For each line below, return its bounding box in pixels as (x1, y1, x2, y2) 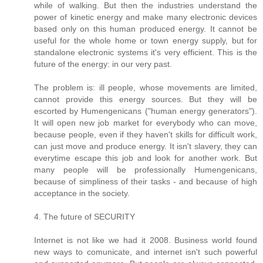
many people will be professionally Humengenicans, (34, 164, 257, 174)
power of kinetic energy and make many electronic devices (34, 12, 257, 22)
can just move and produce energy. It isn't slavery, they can (34, 141, 257, 151)
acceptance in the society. (34, 188, 130, 198)
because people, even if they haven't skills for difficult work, (34, 129, 257, 139)
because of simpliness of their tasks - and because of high (34, 176, 257, 186)
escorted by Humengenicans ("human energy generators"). (34, 106, 257, 116)
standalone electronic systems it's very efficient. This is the (34, 47, 257, 57)
